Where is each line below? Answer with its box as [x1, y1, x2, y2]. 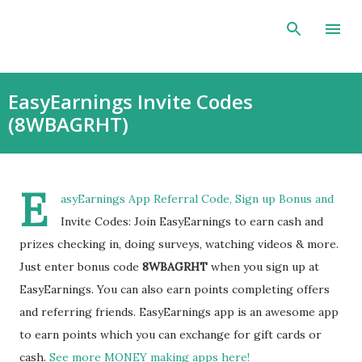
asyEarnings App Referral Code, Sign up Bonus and [61, 192, 334, 206]
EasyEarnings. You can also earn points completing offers [19, 282, 330, 297]
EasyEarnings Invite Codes [8, 88, 253, 115]
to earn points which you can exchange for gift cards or [19, 327, 322, 342]
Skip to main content [186, 13, 299, 27]
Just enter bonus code [19, 259, 142, 274]
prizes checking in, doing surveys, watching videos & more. [19, 237, 339, 251]
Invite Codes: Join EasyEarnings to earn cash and [61, 214, 323, 229]
